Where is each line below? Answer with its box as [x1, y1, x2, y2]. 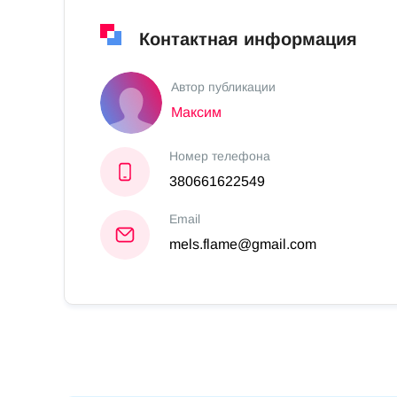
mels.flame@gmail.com [169, 236, 316, 252]
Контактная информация [139, 28, 357, 49]
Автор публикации [171, 79, 276, 94]
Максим [171, 104, 222, 120]
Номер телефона [169, 148, 270, 163]
